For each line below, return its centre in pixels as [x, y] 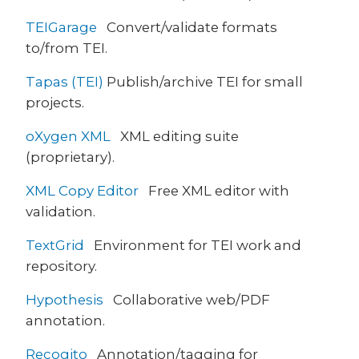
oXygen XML [68, 136]
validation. [61, 211]
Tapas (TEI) [65, 81]
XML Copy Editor [82, 190]
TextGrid [55, 245]
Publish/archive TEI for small [203, 81]
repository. [61, 266]
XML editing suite [175, 136]
